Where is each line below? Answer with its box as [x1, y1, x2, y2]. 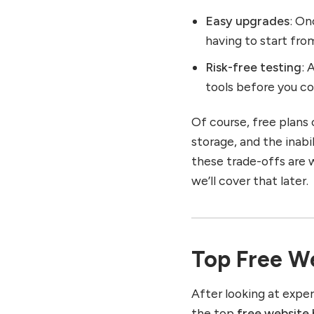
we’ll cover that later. [191, 172, 309, 188]
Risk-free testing [205, 59, 302, 74]
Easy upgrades [205, 13, 290, 28]
